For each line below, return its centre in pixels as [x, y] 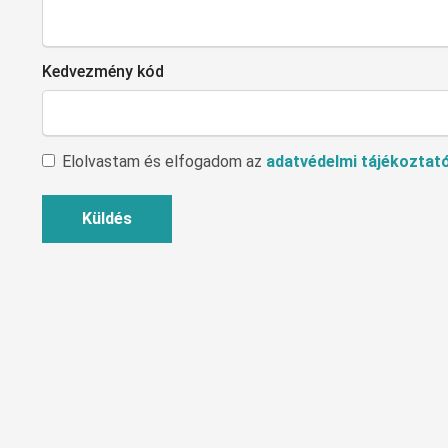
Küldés [107, 219]
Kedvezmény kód [103, 72]
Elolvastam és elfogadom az [164, 162]
